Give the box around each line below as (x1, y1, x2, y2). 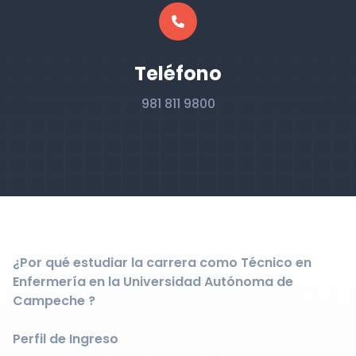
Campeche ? (13, 292, 95, 310)
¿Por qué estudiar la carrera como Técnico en (13, 253, 311, 272)
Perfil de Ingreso (13, 330, 118, 348)
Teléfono (134, 60, 222, 87)
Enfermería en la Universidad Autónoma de (13, 273, 293, 291)
